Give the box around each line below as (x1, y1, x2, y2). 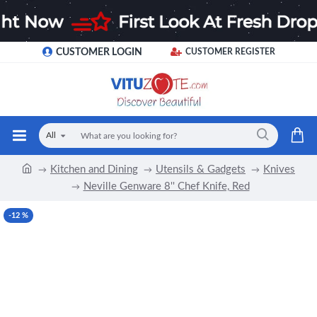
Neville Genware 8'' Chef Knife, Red (83, 180, 250, 192)
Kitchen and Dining (50, 163, 138, 175)
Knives (263, 163, 295, 175)
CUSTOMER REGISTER (185, 47, 275, 56)
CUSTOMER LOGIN (55, 47, 142, 57)
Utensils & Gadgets (156, 163, 246, 175)
